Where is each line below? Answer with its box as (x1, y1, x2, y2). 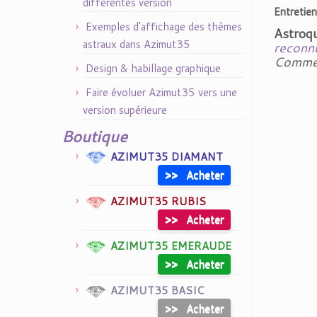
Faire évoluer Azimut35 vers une (86, 85, 237, 100)
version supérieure (83, 103, 167, 117)
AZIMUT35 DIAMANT (110, 149, 223, 164)
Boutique (62, 125, 127, 147)
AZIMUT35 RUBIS (110, 194, 206, 209)
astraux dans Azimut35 (83, 37, 190, 52)
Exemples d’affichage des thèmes (86, 19, 242, 34)
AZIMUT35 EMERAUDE (110, 238, 231, 253)
